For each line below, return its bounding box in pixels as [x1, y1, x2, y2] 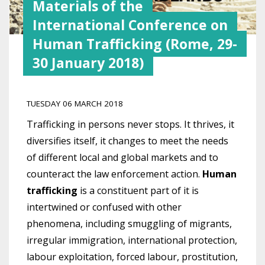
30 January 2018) [33, 53, 144, 72]
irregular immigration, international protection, [27, 233, 237, 247]
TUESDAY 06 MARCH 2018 [27, 98, 123, 109]
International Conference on [33, 15, 228, 34]
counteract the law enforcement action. [27, 167, 202, 180]
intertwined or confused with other [27, 200, 182, 214]
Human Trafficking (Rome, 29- [33, 34, 237, 53]
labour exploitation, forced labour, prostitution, [27, 250, 238, 263]
